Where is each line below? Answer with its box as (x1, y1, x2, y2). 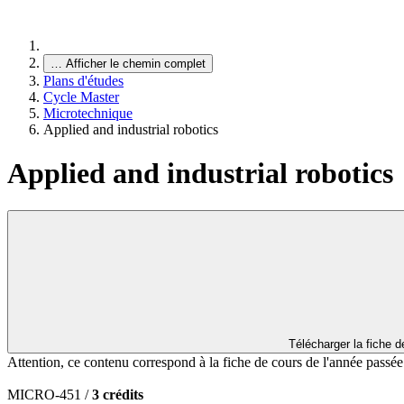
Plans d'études (43, 73, 124, 88)
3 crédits (92, 386, 143, 402)
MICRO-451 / (7, 386, 92, 402)
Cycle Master (43, 89, 119, 105)
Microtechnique (43, 106, 133, 121)
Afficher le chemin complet (66, 57, 206, 70)
